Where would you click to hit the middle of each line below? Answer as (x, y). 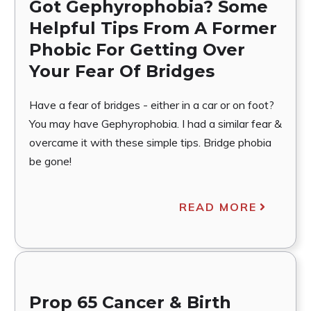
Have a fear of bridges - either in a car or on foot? (151, 104)
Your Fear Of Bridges (121, 71)
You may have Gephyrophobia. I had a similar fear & (155, 123)
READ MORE (218, 207)
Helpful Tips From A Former (153, 28)
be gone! (50, 161)
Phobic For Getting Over (137, 49)
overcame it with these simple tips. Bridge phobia (150, 142)
